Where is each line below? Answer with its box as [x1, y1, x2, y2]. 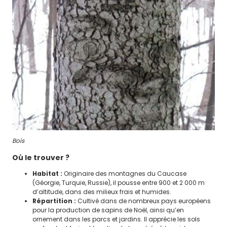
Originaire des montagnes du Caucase [62, 169, 186, 178]
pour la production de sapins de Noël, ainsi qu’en [32, 206, 184, 215]
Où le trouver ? [12, 153, 69, 163]
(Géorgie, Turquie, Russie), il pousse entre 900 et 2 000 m [32, 178, 205, 187]
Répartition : [32, 197, 76, 206]
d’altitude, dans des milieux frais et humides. [32, 187, 171, 197]
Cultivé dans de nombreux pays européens [76, 197, 211, 206]
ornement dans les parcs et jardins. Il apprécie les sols [32, 215, 200, 224]
